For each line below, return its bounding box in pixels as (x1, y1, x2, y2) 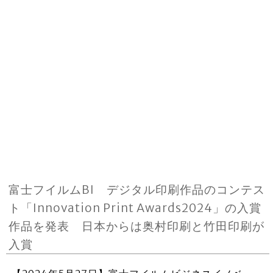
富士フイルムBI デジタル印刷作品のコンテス (9, 182, 266, 197)
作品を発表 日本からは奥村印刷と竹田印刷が (9, 219, 265, 233)
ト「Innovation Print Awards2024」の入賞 (9, 200, 262, 215)
